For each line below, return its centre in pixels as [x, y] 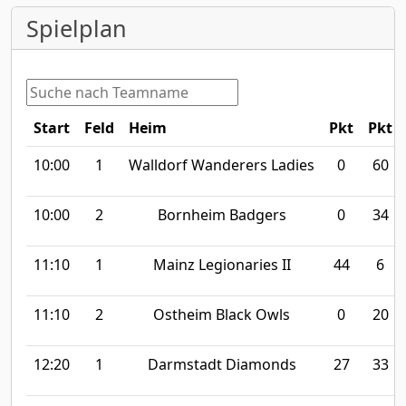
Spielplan [77, 28]
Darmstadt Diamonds [222, 364]
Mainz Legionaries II [222, 265]
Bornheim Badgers [222, 215]
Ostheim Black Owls [222, 314]
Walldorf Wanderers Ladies [222, 165]
